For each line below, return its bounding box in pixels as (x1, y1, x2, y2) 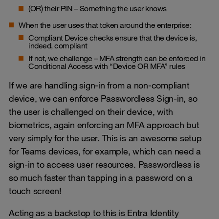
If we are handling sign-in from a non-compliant (9, 79, 190, 90)
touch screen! (9, 185, 62, 196)
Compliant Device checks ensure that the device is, (28, 32, 197, 43)
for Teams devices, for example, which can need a (9, 145, 201, 156)
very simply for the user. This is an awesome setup (9, 132, 202, 143)
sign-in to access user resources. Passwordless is (9, 158, 200, 170)
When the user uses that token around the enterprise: (19, 20, 191, 30)
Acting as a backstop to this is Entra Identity (9, 207, 179, 218)
